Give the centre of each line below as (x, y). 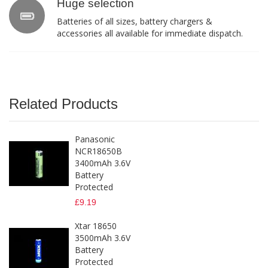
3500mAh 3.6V (103, 238)
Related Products (63, 104)
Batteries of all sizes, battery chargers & (135, 22)
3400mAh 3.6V (103, 163)
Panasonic (95, 139)
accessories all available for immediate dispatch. (150, 33)
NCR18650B (98, 151)
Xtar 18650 (96, 226)
